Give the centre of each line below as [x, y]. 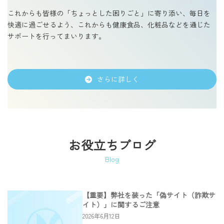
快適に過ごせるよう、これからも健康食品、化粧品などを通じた [109, 24]
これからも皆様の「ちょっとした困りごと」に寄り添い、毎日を [109, 13]
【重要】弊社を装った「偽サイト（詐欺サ [149, 195]
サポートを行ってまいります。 [56, 36]
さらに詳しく [118, 79]
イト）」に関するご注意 [121, 204]
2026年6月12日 [101, 216]
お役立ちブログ [112, 145]
